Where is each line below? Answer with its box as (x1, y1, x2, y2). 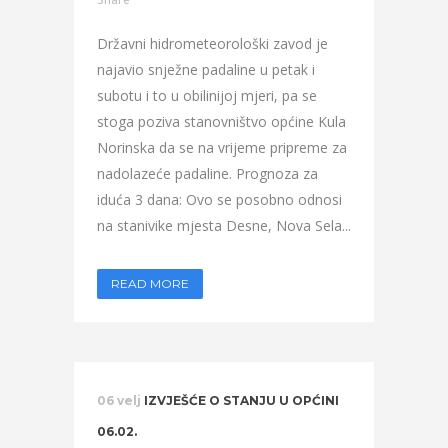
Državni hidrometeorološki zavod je (97, 34, 328, 53)
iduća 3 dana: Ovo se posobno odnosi (97, 190, 342, 209)
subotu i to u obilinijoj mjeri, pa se (97, 86, 317, 105)
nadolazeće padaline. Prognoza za (97, 164, 318, 183)
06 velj (97, 393, 141, 408)
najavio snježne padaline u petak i (97, 60, 315, 79)
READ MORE (111, 276, 189, 291)
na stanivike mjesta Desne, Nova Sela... (97, 216, 351, 235)
